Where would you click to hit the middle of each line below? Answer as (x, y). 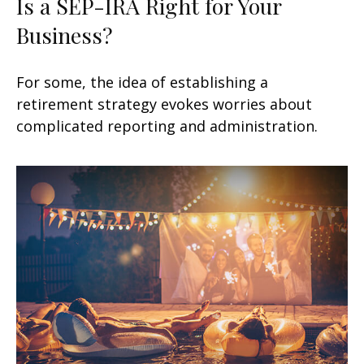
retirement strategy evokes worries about (164, 104)
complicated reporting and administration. (167, 126)
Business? (65, 35)
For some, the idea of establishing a (142, 82)
